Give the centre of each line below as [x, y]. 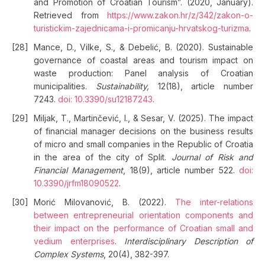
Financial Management [79, 170]
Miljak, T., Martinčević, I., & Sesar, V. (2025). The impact [143, 118]
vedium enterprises [74, 241]
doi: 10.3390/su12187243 [105, 99]
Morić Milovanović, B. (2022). [104, 202]
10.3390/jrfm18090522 [76, 183]
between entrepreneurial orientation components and [143, 215]
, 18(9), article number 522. [181, 170]
